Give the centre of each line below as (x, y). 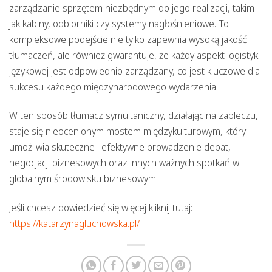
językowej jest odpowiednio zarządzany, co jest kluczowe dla (134, 71)
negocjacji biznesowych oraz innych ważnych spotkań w (124, 163)
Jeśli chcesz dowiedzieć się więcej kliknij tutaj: (101, 207)
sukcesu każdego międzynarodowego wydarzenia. (114, 87)
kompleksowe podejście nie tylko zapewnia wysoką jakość (128, 40)
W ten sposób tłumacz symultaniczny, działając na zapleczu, (134, 116)
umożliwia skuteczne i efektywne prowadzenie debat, (120, 147)
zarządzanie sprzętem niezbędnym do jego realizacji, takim (132, 8)
